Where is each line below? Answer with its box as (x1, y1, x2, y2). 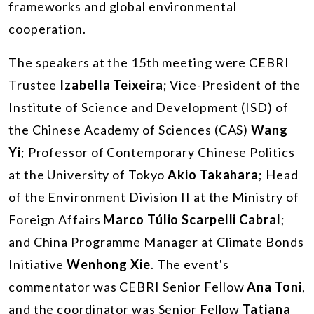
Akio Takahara (168, 166, 259, 182)
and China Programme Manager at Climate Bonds (8, 233, 304, 250)
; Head (259, 166, 299, 182)
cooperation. (8, 20, 86, 36)
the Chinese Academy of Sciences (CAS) (8, 121, 252, 137)
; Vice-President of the (163, 76, 301, 93)
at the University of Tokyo (8, 166, 168, 182)
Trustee (8, 76, 60, 93)
